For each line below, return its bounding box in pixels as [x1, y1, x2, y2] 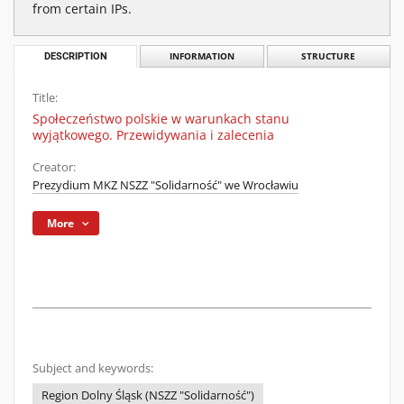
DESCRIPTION [43, 50, 107, 62]
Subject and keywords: [32, 361, 153, 376]
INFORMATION [169, 50, 234, 62]
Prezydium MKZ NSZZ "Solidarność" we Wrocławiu [32, 178, 298, 193]
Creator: [32, 160, 76, 175]
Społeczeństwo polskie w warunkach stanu [32, 110, 289, 127]
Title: [32, 90, 58, 106]
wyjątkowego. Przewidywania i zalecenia [32, 126, 274, 143]
